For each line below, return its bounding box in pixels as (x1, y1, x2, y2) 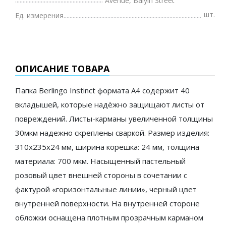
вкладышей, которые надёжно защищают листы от (15, 99, 204, 109)
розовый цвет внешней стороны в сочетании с (15, 169, 187, 180)
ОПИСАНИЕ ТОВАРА (15, 62, 109, 75)
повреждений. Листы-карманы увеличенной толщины (15, 113, 213, 124)
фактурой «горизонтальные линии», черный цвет (15, 184, 197, 194)
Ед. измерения (15, 10, 64, 20)
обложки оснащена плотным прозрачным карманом (15, 212, 203, 222)
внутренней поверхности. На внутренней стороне (15, 198, 200, 208)
